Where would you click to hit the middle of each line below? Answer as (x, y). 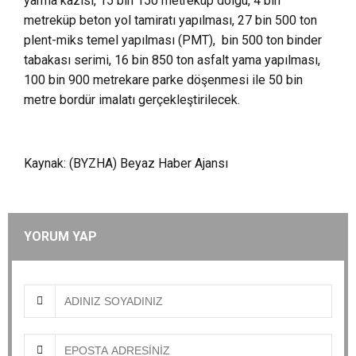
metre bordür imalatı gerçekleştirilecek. (132, 100)
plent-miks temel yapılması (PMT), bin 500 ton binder (173, 40)
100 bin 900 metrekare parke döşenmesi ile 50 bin (163, 80)
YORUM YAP (60, 236)
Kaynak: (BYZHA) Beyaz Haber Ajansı (126, 163)
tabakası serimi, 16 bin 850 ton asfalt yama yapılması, (172, 60)
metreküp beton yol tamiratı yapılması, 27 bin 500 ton (170, 20)
